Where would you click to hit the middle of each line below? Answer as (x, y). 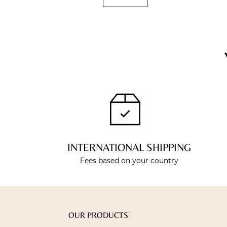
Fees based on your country (129, 161)
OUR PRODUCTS (98, 215)
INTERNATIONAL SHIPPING (129, 148)
